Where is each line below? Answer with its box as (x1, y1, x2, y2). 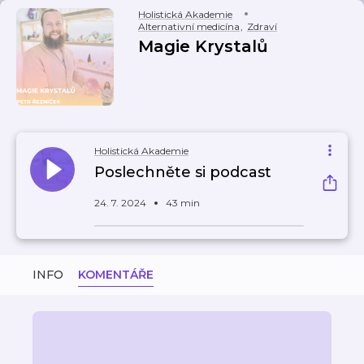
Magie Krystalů (138, 37, 268, 56)
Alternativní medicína (138, 20, 240, 32)
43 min (166, 197, 200, 209)
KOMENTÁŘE (78, 267, 154, 282)
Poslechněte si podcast (94, 163, 271, 181)
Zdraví (247, 20, 277, 32)
